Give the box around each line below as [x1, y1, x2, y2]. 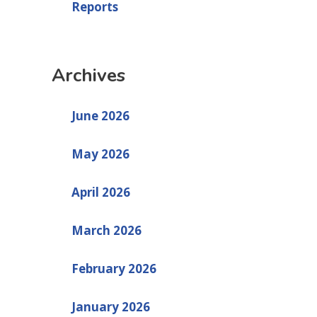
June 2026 [71, 107, 129, 124]
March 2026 [71, 221, 142, 238]
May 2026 [71, 145, 129, 162]
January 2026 [71, 298, 150, 315]
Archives [51, 62, 125, 88]
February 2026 [71, 260, 156, 277]
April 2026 [71, 183, 130, 200]
